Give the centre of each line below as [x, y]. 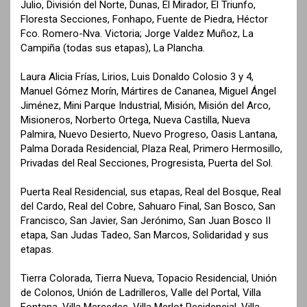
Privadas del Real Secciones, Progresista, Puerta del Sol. [147, 163]
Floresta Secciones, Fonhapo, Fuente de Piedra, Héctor [144, 19]
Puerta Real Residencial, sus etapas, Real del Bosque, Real [151, 192]
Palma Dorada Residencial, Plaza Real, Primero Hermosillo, [151, 148]
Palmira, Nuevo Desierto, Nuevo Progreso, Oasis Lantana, [149, 134]
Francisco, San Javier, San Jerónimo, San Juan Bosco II [146, 220]
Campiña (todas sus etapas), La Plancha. [113, 48]
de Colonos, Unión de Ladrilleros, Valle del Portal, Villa [141, 292]
